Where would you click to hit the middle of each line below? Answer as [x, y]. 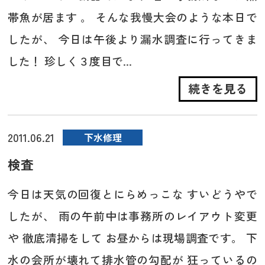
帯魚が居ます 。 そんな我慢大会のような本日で [132, 17]
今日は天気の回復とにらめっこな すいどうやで [132, 194]
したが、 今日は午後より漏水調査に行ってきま [132, 38]
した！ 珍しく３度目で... [70, 60]
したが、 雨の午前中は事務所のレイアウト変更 [132, 216]
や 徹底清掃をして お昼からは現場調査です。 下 [132, 238]
